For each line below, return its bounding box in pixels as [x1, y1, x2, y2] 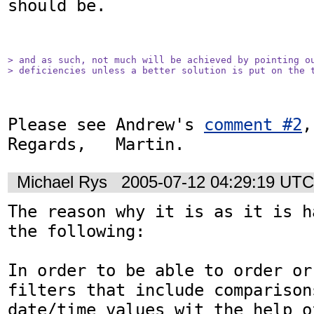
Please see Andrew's [8, 114, 204, 135]
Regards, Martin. [8, 134, 184, 154]
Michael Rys [17, 173, 107, 192]
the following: [8, 221, 145, 242]
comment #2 [204, 114, 302, 135]
